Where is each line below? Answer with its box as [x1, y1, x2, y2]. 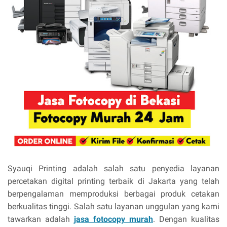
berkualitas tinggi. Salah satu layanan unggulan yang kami [8, 202, 219, 212]
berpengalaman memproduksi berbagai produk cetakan [8, 189, 219, 199]
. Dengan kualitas [153, 214, 219, 224]
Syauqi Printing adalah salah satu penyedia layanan [8, 164, 219, 174]
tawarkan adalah [8, 214, 74, 224]
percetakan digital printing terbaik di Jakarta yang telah [8, 176, 219, 186]
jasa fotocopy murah [74, 214, 153, 224]
